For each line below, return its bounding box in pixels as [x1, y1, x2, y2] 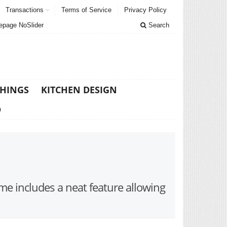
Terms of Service [61, 6, 111, 14]
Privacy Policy [124, 6, 167, 14]
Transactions [6, 6, 44, 14]
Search [146, 21, 169, 29]
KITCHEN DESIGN [41, 84, 117, 96]
